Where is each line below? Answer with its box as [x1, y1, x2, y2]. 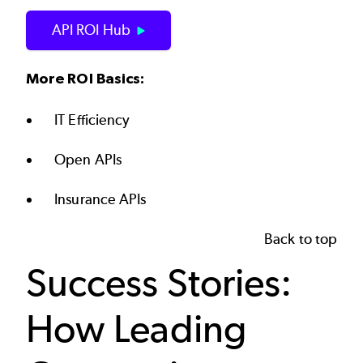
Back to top [264, 230, 337, 249]
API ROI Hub [52, 20, 130, 39]
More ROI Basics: [26, 69, 145, 87]
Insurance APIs [54, 190, 147, 209]
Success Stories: [26, 259, 293, 306]
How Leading [26, 305, 246, 352]
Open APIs [54, 151, 122, 169]
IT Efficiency [54, 111, 130, 130]
